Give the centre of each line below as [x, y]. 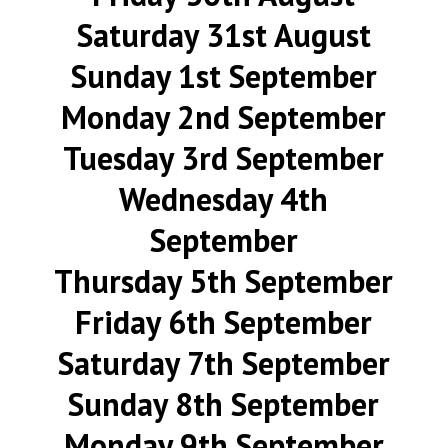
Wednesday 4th [224, 199]
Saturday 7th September [223, 363]
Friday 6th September [224, 322]
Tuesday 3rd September [224, 158]
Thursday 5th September [224, 281]
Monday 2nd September [224, 117]
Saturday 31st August [223, 35]
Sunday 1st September [223, 76]
